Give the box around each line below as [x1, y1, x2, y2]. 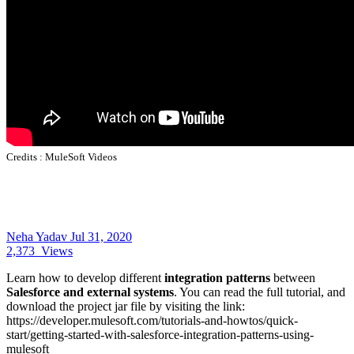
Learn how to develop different [6, 270, 164, 284]
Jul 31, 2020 [70, 229, 132, 243]
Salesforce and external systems [6, 284, 174, 299]
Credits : [6, 150, 43, 163]
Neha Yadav [6, 229, 70, 243]
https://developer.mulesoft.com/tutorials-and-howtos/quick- [6, 313, 298, 327]
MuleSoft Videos [43, 150, 117, 163]
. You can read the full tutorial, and [174, 284, 345, 299]
